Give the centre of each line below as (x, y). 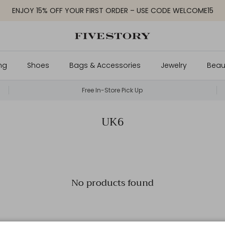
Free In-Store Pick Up (113, 90)
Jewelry (174, 65)
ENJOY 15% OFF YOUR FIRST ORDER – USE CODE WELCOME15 (113, 10)
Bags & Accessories (105, 65)
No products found (113, 183)
